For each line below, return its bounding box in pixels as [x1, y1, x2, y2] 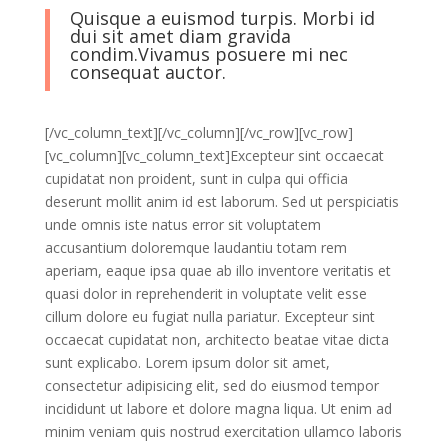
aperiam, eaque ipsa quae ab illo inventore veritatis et [44, 261, 391, 280]
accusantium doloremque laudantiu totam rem [44, 238, 347, 257]
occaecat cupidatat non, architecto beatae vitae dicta [44, 330, 389, 349]
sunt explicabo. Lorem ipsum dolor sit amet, [44, 353, 330, 372]
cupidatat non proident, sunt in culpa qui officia [44, 169, 348, 188]
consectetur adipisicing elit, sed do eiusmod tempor [44, 376, 379, 395]
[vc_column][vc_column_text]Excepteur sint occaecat [44, 146, 384, 165]
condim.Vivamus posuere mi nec [69, 42, 348, 66]
